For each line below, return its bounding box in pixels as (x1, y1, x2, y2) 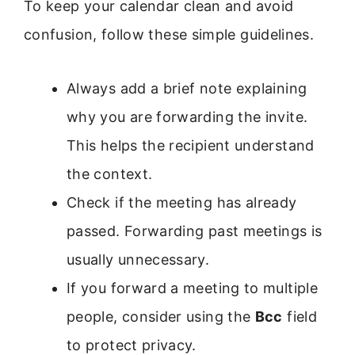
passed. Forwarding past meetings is (67, 223, 323, 240)
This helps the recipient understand (67, 137, 315, 155)
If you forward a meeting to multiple (67, 280, 318, 297)
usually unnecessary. (67, 251, 210, 269)
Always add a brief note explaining (67, 80, 307, 97)
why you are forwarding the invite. (67, 109, 308, 126)
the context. (67, 166, 153, 183)
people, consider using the (67, 308, 255, 326)
